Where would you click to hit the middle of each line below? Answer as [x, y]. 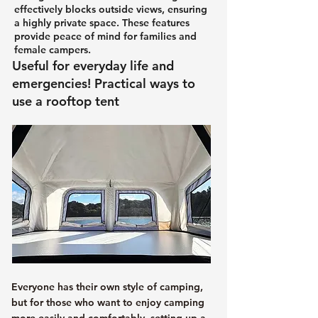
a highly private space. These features [102, 22]
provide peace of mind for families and [105, 36]
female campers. [53, 49]
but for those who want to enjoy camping [108, 302]
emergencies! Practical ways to [104, 83]
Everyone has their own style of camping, [107, 286]
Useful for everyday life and [93, 65]
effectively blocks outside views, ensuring [111, 9]
